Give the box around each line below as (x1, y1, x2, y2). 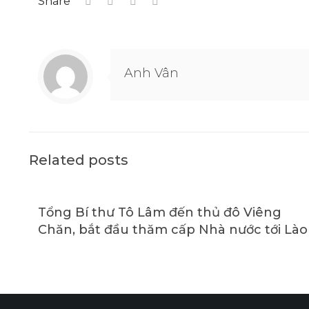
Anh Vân (123, 66, 179, 81)
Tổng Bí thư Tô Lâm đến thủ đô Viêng (37, 205, 281, 220)
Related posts (29, 152, 128, 168)
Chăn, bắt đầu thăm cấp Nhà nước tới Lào (37, 222, 308, 237)
